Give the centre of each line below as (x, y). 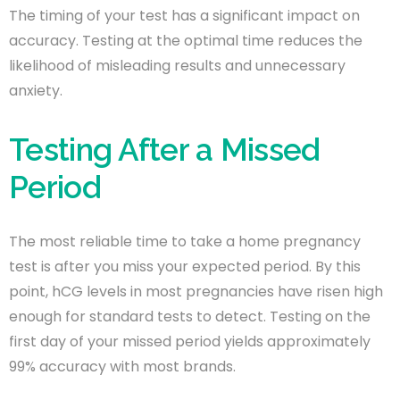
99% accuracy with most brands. (122, 366)
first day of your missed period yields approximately (190, 341)
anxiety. (36, 90)
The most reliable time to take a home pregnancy (185, 241)
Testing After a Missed (165, 149)
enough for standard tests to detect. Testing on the (190, 316)
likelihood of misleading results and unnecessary (177, 65)
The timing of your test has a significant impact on (184, 15)
